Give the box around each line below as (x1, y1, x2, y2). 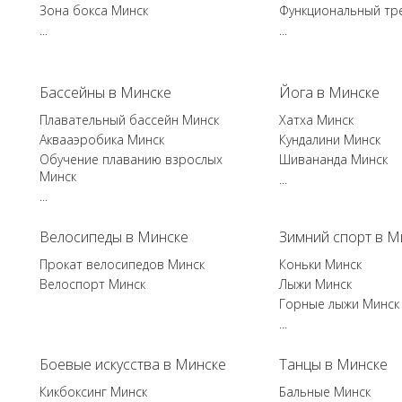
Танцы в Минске (278, 354, 388, 374)
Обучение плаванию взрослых (39, 151, 223, 168)
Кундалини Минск (278, 131, 380, 148)
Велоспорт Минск (39, 275, 146, 293)
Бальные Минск (278, 383, 371, 400)
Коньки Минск (278, 256, 362, 273)
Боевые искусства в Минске (39, 354, 227, 374)
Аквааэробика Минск (39, 131, 165, 148)
